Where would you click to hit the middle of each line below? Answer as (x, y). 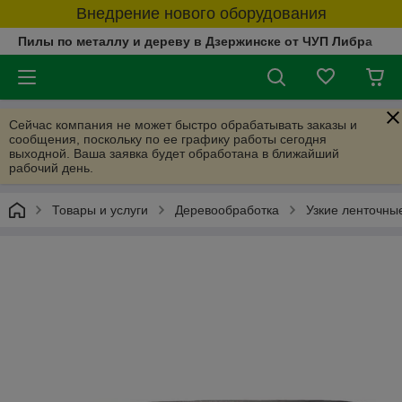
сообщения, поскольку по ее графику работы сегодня (168, 139)
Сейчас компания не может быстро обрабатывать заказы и (183, 125)
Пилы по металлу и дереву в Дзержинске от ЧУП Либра (195, 41)
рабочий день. (51, 168)
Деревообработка (227, 210)
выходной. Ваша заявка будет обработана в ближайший (174, 153)
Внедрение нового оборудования (201, 13)
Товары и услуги (100, 210)
